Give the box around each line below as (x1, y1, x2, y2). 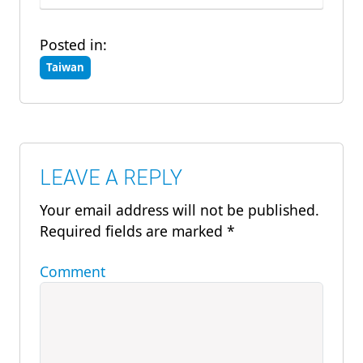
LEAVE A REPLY (40, 166, 182, 190)
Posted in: (40, 35, 107, 55)
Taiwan (46, 60, 84, 75)
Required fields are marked (40, 221, 227, 241)
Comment (40, 262, 105, 282)
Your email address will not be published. (40, 200, 319, 220)
